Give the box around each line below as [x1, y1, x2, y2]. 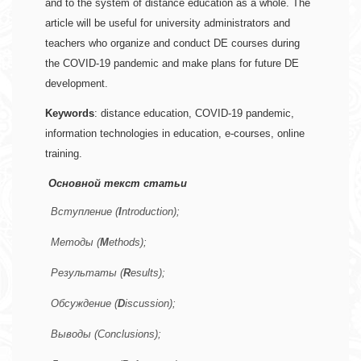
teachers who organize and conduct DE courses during [45, 37, 300, 50]
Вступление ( [28, 205, 118, 218]
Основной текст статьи [48, 177, 187, 190]
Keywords [45, 107, 94, 120]
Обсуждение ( [28, 297, 118, 310]
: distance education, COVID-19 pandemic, [94, 107, 294, 120]
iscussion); [125, 297, 176, 310]
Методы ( [28, 236, 100, 249]
